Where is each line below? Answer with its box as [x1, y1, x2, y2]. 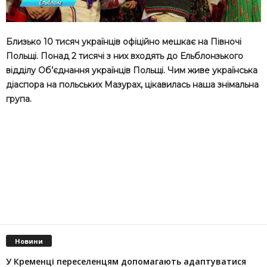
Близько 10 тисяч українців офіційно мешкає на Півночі [6, 36, 241, 47]
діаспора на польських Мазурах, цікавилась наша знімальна [6, 79, 259, 90]
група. [6, 93, 32, 104]
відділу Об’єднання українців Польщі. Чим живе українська [6, 64, 257, 76]
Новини [15, 236, 43, 246]
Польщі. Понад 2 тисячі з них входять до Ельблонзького [6, 50, 243, 61]
